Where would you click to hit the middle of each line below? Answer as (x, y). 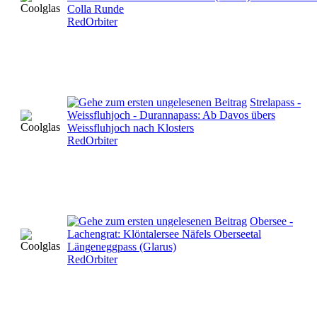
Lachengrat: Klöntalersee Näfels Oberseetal (164, 234)
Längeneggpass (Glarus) (122, 246)
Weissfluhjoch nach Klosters (131, 127)
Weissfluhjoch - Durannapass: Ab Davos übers (171, 115)
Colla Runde (96, 8)
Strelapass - (275, 102)
